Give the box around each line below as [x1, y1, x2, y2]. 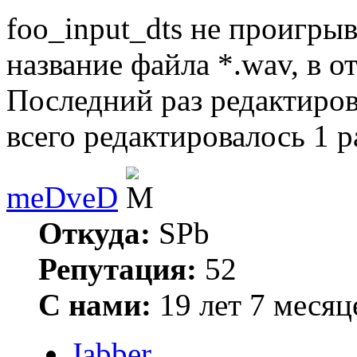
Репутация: [38, 252, 197, 286]
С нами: [38, 288, 151, 322]
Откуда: [38, 216, 151, 250]
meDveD [6, 180, 118, 214]
